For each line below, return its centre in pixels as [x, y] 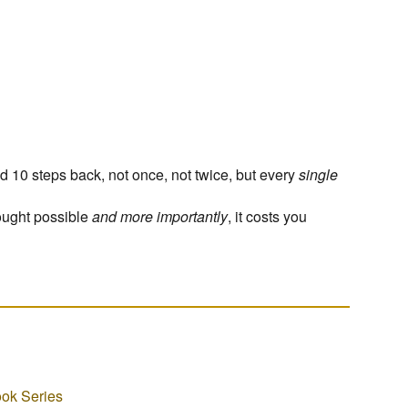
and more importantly [159, 216]
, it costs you [267, 216]
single [318, 174]
